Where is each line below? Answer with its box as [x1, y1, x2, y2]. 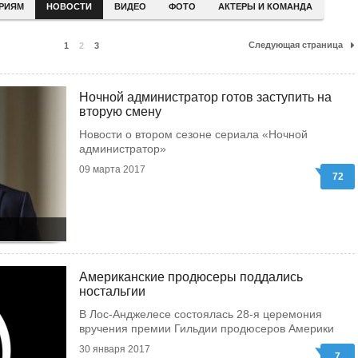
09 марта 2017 [79, 164, 145, 175]
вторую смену [79, 105, 161, 118]
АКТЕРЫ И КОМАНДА [217, 2, 312, 11]
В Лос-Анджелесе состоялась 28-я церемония [79, 308, 322, 320]
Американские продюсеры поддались [79, 270, 303, 284]
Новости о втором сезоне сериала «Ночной [79, 128, 308, 141]
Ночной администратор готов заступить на [79, 90, 332, 104]
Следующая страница [249, 40, 343, 50]
